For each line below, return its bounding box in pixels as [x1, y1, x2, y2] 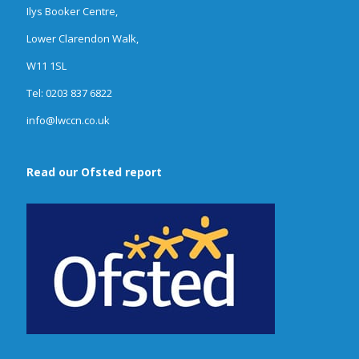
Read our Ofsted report [26, 164, 162, 179]
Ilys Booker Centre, [26, 4, 118, 18]
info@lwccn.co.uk [26, 113, 110, 127]
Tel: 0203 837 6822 [26, 86, 112, 100]
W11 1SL [26, 58, 67, 73]
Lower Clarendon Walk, [26, 31, 139, 46]
